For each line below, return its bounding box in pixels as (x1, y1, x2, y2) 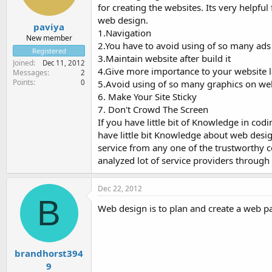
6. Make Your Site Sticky (98, 90, 197, 103)
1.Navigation (98, 27, 151, 39)
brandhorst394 (15, 246, 83, 259)
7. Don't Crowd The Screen (98, 103, 208, 115)
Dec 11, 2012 (42, 58, 85, 67)
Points (13, 76, 33, 87)
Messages (13, 67, 47, 78)
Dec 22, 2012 (98, 183, 142, 194)
